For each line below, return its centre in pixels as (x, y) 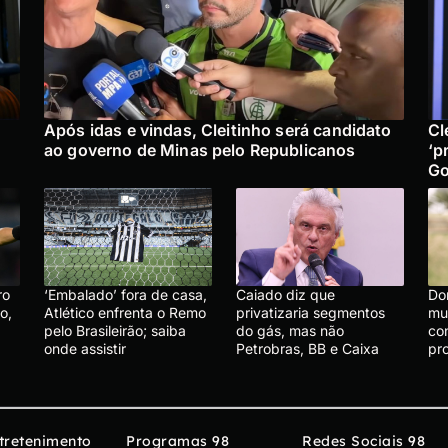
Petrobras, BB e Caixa (307, 349)
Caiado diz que (285, 295)
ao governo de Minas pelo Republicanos (200, 150)
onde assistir (85, 349)
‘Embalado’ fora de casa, (125, 295)
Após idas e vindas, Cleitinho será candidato (218, 130)
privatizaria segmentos (310, 313)
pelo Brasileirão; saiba (115, 331)
